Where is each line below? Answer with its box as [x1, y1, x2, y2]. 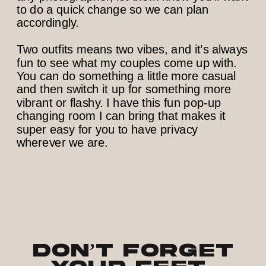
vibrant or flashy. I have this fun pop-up [17, 96, 221, 109]
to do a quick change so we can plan [17, 2, 209, 17]
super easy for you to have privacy [17, 122, 198, 136]
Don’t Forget [32, 240, 234, 261]
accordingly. [17, 16, 83, 30]
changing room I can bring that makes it [17, 109, 226, 123]
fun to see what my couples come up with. [17, 56, 237, 69]
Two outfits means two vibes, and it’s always [17, 42, 248, 56]
